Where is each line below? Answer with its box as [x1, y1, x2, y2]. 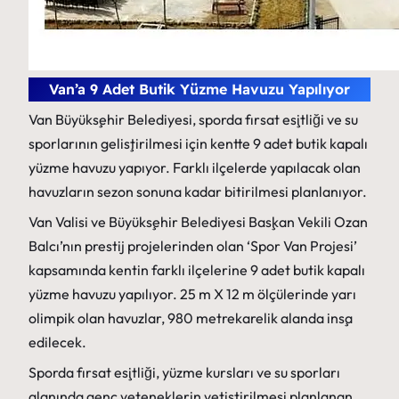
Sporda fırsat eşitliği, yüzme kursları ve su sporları [28, 363, 340, 382]
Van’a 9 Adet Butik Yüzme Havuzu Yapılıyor [49, 80, 350, 98]
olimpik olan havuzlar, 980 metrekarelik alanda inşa [28, 309, 353, 328]
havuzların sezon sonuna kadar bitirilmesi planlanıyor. [28, 183, 367, 201]
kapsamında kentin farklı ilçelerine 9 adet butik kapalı [28, 261, 365, 280]
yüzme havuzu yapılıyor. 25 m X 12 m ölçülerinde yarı [28, 285, 356, 304]
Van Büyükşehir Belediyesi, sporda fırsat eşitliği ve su [28, 110, 358, 129]
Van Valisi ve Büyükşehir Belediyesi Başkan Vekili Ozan [28, 213, 368, 232]
